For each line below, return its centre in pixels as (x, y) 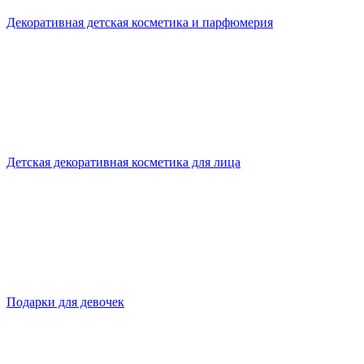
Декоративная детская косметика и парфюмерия (140, 23)
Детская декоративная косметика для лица (123, 162)
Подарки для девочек (65, 302)
